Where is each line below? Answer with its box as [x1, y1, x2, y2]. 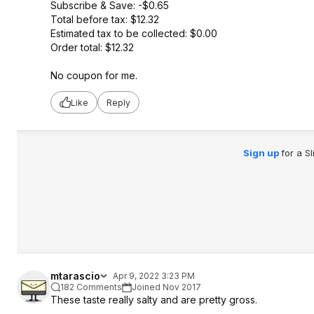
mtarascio [50, 270, 100, 282]
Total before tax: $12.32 [50, 13, 159, 25]
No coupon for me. [50, 69, 137, 81]
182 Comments [60, 282, 122, 292]
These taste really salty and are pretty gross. [50, 294, 257, 306]
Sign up [243, 147, 281, 158]
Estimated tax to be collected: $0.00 [50, 27, 217, 39]
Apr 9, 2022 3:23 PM [113, 271, 195, 281]
